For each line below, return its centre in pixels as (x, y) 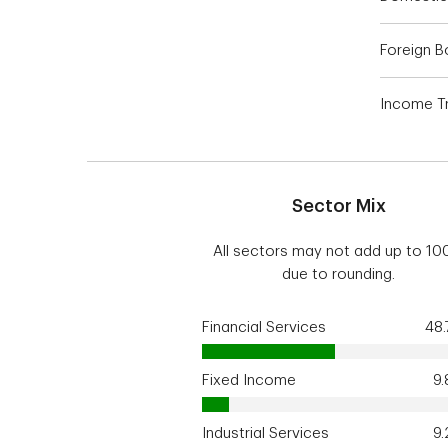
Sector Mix (338, 206)
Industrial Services (265, 433)
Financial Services (264, 327)
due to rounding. (339, 274)
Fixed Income (249, 380)
